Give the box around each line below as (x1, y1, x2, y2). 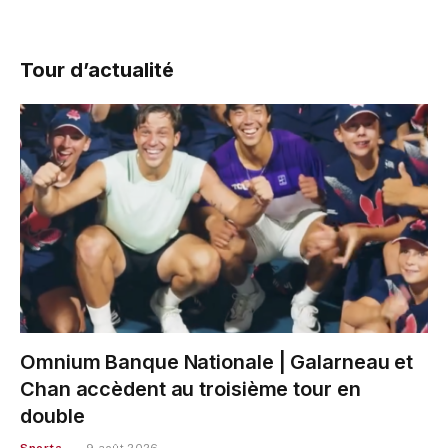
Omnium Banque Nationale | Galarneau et (20, 350, 414, 375)
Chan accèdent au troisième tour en (20, 377, 361, 402)
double (20, 404, 85, 429)
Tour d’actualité (20, 57, 174, 82)
